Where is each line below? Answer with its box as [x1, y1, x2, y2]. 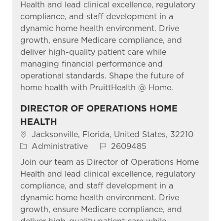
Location [19, 129, 53, 139]
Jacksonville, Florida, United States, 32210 [31, 129, 193, 139]
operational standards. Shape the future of [20, 71, 184, 80]
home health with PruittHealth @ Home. [20, 82, 173, 92]
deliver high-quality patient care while [20, 47, 166, 57]
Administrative [31, 141, 88, 151]
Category [19, 141, 55, 150]
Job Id [99, 141, 124, 150]
